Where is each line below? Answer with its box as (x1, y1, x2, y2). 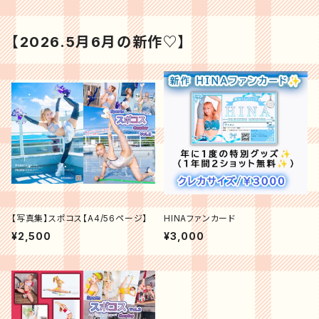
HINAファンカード (164, 212, 236, 224)
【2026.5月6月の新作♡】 (11, 33, 187, 51)
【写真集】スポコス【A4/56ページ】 (11, 212, 148, 224)
